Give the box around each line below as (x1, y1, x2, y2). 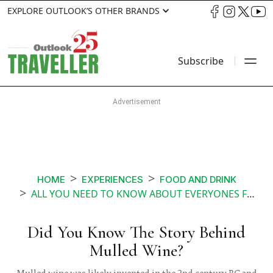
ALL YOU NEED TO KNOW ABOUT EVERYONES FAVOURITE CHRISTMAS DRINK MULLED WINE (31, 187, 247, 201)
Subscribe (178, 54, 224, 68)
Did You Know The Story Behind (27, 222, 246, 243)
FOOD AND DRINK (159, 174, 236, 186)
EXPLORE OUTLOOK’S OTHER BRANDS (7, 5, 160, 16)
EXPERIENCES (81, 174, 143, 186)
